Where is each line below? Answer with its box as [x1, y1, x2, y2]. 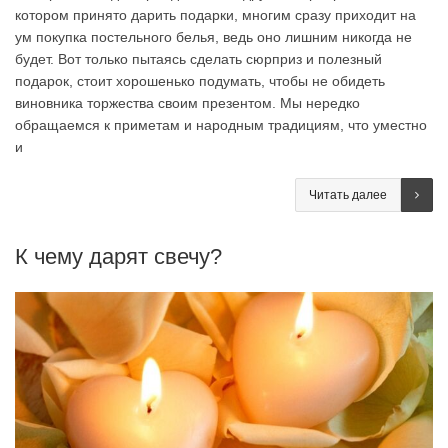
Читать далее [309, 188, 387, 203]
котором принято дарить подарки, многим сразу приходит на [15, 7, 416, 24]
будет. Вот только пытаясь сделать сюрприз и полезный [15, 51, 382, 68]
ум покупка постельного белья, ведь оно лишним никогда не [15, 29, 412, 46]
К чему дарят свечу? [15, 244, 222, 270]
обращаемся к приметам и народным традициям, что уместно [15, 117, 427, 134]
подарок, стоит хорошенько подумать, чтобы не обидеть [15, 73, 385, 90]
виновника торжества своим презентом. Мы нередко [15, 95, 360, 112]
